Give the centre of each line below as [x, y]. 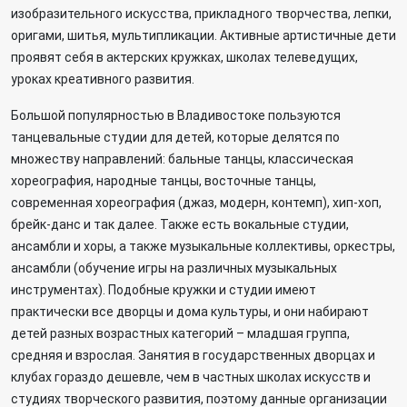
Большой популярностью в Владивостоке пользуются [176, 115]
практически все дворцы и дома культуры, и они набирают [190, 312]
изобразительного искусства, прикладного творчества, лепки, [201, 14]
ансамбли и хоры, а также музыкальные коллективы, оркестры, [203, 246]
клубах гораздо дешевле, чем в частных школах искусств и [191, 377]
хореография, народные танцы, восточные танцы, [164, 181]
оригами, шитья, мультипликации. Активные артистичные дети [203, 35]
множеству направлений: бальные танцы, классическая [182, 159]
